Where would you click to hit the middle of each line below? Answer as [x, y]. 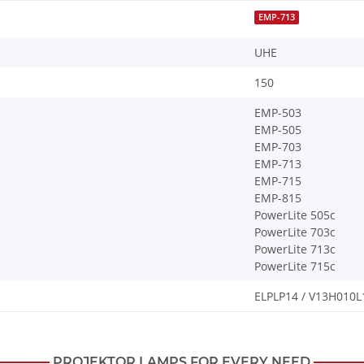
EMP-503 [278, 113]
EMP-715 [278, 181]
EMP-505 [278, 130]
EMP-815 [278, 198]
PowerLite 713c [295, 249]
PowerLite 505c [295, 215]
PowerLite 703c [295, 232]
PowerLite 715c [295, 266]
